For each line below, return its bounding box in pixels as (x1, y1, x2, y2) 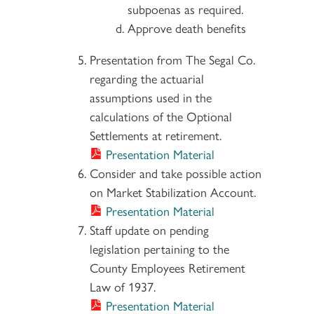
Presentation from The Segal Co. (90, 50, 255, 68)
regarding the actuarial (90, 69, 204, 87)
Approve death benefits (128, 18, 246, 36)
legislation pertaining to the (90, 239, 229, 257)
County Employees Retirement (90, 258, 245, 276)
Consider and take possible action (90, 163, 261, 182)
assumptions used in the (90, 88, 212, 106)
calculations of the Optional (90, 107, 232, 125)
